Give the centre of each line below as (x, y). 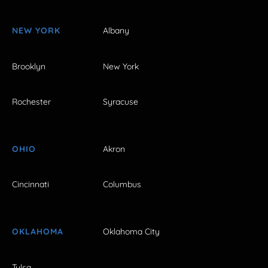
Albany (116, 31)
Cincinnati (31, 185)
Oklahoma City (131, 232)
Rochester (31, 101)
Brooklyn (29, 66)
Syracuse (121, 101)
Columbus (122, 185)
